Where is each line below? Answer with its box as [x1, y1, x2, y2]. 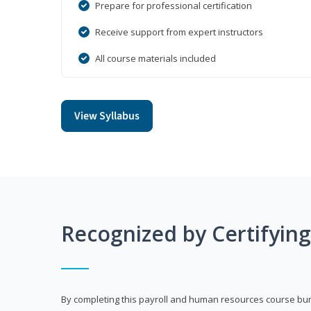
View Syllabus [74, 108, 140, 124]
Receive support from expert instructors [95, 26, 263, 39]
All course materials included [95, 52, 216, 65]
